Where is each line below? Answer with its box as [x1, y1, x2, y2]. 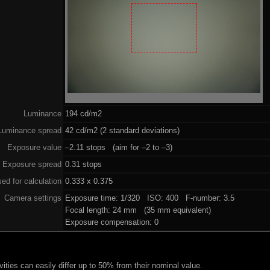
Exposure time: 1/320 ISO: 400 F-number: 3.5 [65, 193, 235, 202]
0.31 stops [65, 159, 102, 169]
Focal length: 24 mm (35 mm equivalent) [65, 205, 212, 215]
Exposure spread [2, 159, 61, 169]
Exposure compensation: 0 [65, 217, 159, 227]
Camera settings [4, 193, 61, 202]
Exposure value [7, 142, 61, 152]
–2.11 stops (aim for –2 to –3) [65, 142, 173, 152]
